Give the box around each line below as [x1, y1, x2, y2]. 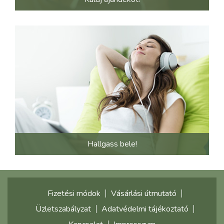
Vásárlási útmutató [110, 188, 176, 199]
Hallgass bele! [87, 138, 137, 150]
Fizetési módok [47, 188, 100, 199]
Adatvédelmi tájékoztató [101, 203, 188, 215]
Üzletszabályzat [35, 203, 91, 215]
